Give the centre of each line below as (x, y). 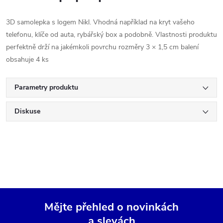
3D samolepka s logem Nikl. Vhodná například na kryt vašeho (100, 22)
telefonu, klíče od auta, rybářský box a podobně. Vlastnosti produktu (111, 34)
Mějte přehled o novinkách (111, 207)
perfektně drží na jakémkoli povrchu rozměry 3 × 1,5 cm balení (102, 47)
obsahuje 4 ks (27, 59)
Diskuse (27, 111)
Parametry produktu (46, 87)
